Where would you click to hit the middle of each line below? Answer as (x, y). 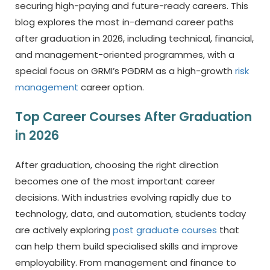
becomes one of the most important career (115, 181)
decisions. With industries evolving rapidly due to (123, 197)
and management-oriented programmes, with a (125, 55)
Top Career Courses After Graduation (133, 117)
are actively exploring (64, 230)
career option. (111, 87)
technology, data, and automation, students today (130, 214)
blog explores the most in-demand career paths (124, 22)
